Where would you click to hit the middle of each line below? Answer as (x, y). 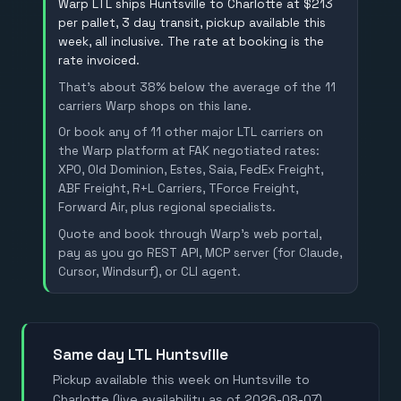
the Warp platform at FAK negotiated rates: (189, 151)
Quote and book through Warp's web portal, (190, 235)
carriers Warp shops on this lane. (155, 106)
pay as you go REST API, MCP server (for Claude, (200, 253)
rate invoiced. (99, 60)
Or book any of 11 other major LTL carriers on (191, 132)
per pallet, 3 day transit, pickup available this (192, 22)
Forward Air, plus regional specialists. (167, 208)
